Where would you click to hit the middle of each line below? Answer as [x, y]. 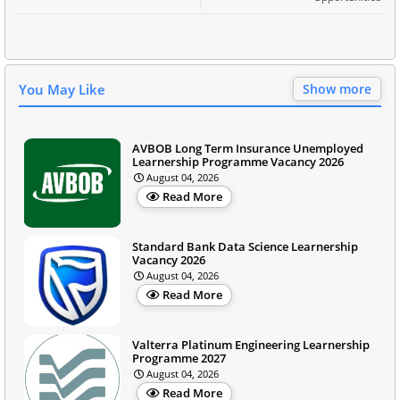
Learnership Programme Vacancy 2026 [238, 161]
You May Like [62, 89]
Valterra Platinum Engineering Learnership [251, 344]
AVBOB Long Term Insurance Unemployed [248, 148]
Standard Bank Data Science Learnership [245, 246]
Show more [337, 88]
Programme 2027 [179, 358]
